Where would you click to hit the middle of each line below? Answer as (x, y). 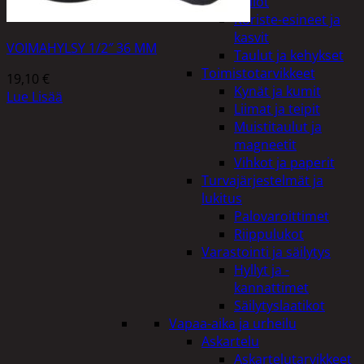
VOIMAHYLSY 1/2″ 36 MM (82, 48)
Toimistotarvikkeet (258, 73)
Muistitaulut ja (278, 127)
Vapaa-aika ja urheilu (233, 323)
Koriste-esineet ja (287, 19)
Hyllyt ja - (262, 270)
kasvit (251, 37)
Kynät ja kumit (277, 91)
